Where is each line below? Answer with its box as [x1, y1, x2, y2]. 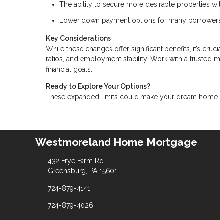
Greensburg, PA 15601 [47, 166, 117, 175]
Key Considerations [46, 34, 111, 43]
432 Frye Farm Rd [47, 156, 104, 165]
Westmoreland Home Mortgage [35, 136, 197, 148]
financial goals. [46, 65, 92, 74]
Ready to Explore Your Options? [46, 82, 150, 91]
